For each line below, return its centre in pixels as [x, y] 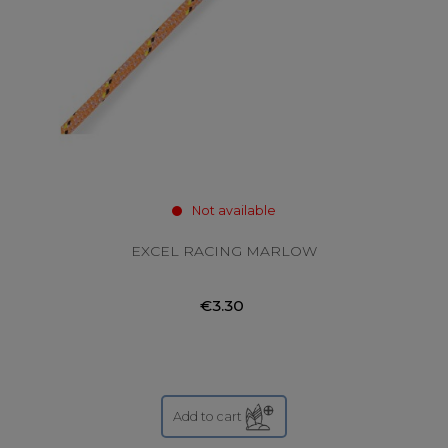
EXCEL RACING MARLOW [224, 251]
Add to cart [207, 416]
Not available [234, 211]
